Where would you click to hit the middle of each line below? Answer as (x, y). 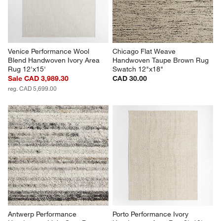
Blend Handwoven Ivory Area (55, 60)
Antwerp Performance (43, 214)
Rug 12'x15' (27, 69)
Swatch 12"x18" (138, 69)
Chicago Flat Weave (145, 51)
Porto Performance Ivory (151, 214)
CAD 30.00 (130, 78)
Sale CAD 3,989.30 (38, 78)
